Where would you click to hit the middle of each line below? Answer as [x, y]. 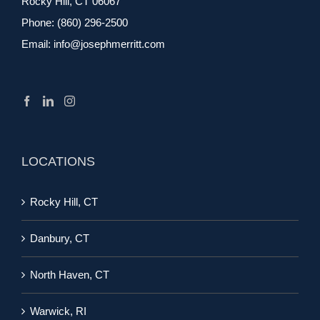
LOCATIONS [58, 162]
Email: [37, 44]
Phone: [39, 23]
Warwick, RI [58, 311]
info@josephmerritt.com [109, 44]
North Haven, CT [70, 275]
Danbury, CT [60, 239]
